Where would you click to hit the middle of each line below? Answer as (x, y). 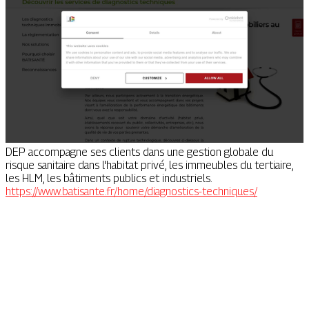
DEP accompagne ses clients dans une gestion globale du (139, 152)
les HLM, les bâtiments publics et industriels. (109, 179)
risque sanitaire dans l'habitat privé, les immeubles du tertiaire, (149, 166)
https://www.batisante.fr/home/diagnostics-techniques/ (131, 192)
